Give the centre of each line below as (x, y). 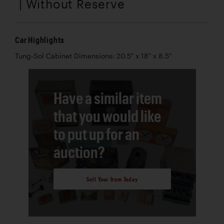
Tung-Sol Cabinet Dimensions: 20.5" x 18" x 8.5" (93, 56)
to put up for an (96, 134)
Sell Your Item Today (112, 179)
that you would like (107, 116)
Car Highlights (40, 40)
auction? (79, 152)
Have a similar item (107, 98)
